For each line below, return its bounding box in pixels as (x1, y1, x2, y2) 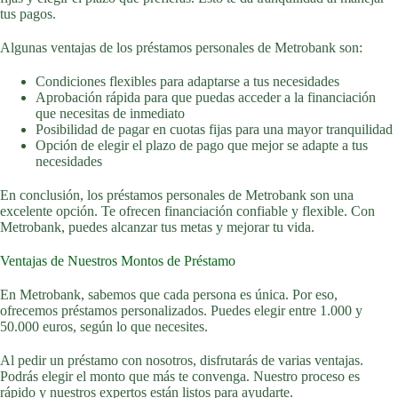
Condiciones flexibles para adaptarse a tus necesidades (36, 74, 339, 89)
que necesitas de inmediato (36, 106, 185, 121)
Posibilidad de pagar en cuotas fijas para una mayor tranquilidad (36, 122, 393, 137)
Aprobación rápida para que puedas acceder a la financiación (36, 90, 376, 105)
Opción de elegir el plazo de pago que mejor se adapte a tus (36, 138, 368, 153)
